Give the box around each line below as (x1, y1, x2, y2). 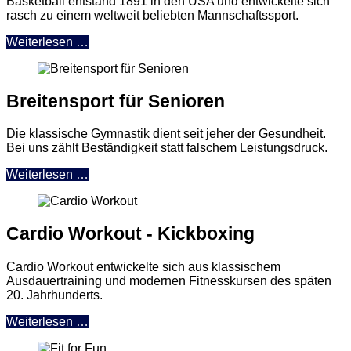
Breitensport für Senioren (6, 90, 225, 111)
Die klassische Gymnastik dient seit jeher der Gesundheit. (6, 127, 326, 140)
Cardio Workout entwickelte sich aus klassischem (6, 259, 280, 273)
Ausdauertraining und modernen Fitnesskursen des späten (6, 273, 331, 288)
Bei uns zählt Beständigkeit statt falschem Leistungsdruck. (6, 141, 327, 154)
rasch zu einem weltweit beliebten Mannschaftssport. (6, 8, 299, 22)
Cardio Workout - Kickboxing (6, 223, 255, 244)
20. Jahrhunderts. (6, 288, 103, 302)
